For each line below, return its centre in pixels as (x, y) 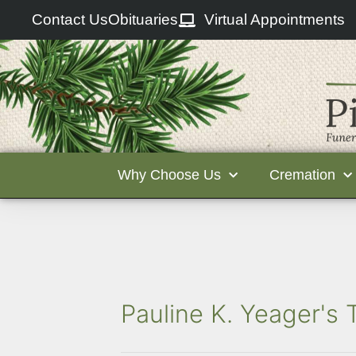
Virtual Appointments (274, 19)
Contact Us (70, 19)
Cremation (302, 175)
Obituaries (143, 19)
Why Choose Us (169, 175)
